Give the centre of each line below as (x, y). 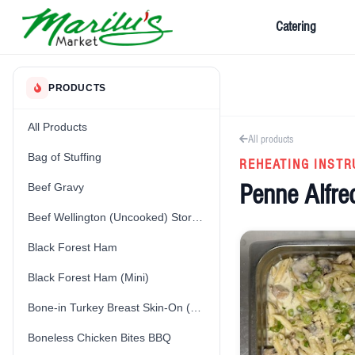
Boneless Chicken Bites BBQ (99, 338)
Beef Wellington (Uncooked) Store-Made (197, 217)
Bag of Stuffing (65, 157)
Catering (296, 27)
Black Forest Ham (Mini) (88, 277)
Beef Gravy (56, 187)
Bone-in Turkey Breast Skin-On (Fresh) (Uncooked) (196, 307)
